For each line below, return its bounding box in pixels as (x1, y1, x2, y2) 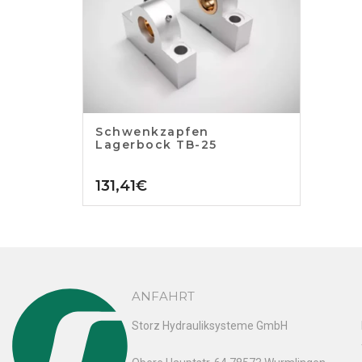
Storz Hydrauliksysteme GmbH (131, 319, 288, 333)
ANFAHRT (131, 288, 195, 305)
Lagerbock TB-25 (95, 137, 217, 153)
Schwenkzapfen (95, 124, 209, 140)
